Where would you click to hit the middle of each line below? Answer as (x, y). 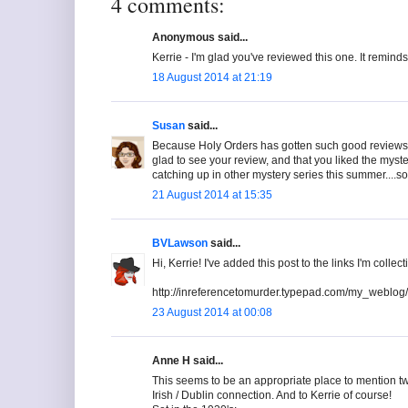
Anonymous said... (200, 38)
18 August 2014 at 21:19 (212, 78)
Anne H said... (188, 361)
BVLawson (180, 244)
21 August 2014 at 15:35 (212, 195)
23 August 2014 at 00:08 (212, 313)
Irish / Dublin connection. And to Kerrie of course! (272, 396)
